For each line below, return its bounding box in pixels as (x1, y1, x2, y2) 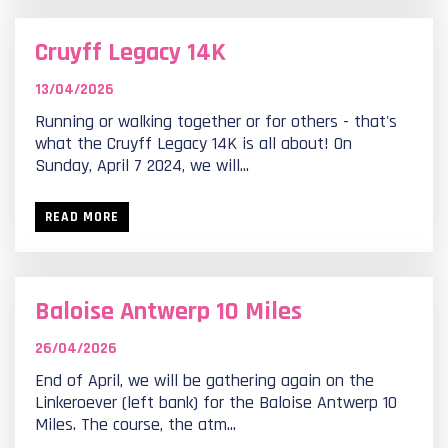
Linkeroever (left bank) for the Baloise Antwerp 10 (35, 391, 397, 414)
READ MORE (45, 208, 119, 226)
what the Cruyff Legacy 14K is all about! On (35, 132, 352, 155)
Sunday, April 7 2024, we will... (35, 154, 249, 177)
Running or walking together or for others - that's (35, 110, 397, 133)
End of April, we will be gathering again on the (35, 369, 374, 392)
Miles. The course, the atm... (35, 413, 236, 436)
